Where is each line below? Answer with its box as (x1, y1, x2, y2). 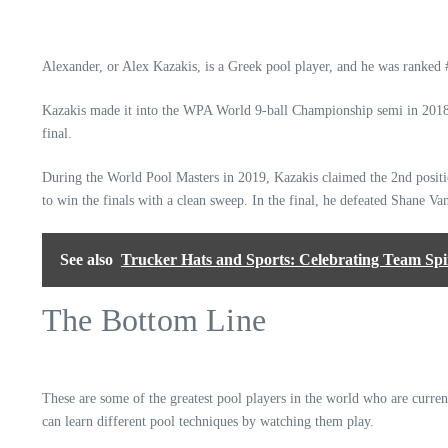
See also (60, 251, 113, 268)
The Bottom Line (42, 302, 275, 338)
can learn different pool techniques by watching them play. (42, 414, 378, 429)
